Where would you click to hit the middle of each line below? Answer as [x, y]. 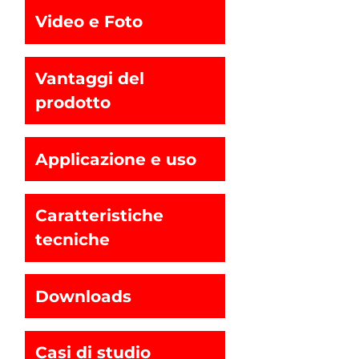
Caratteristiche [99, 216]
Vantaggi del [89, 78]
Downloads [83, 296]
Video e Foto [89, 22]
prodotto [73, 102]
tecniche [72, 240]
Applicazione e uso [115, 159]
